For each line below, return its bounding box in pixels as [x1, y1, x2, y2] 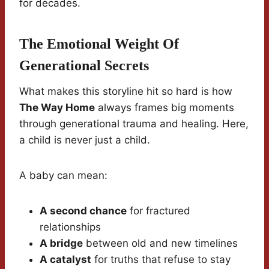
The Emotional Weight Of [19, 36, 179, 52]
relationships [40, 221, 101, 234]
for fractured [127, 205, 190, 217]
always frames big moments [95, 101, 234, 114]
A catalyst [40, 253, 91, 266]
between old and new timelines [83, 237, 238, 250]
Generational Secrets [19, 58, 149, 74]
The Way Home [19, 101, 95, 114]
